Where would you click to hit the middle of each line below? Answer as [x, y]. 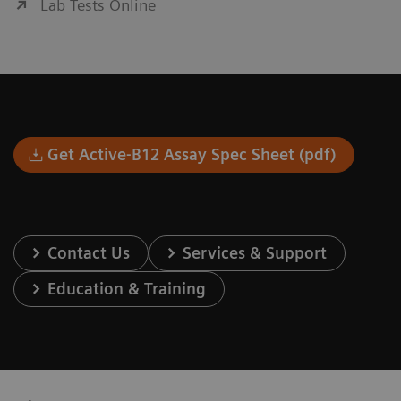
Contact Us [89, 252]
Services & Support [255, 252]
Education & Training [127, 288]
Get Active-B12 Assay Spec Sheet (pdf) [192, 154]
